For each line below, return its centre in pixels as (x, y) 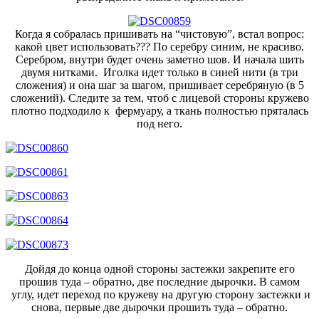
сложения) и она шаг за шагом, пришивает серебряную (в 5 (159, 85)
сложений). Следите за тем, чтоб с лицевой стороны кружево (159, 98)
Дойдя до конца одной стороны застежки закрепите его (159, 268)
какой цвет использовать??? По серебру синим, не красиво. (159, 46)
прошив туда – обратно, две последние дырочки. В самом (159, 281)
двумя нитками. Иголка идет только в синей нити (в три (159, 72)
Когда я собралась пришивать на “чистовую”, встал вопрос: (159, 33)
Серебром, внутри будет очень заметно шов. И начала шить (159, 59)
